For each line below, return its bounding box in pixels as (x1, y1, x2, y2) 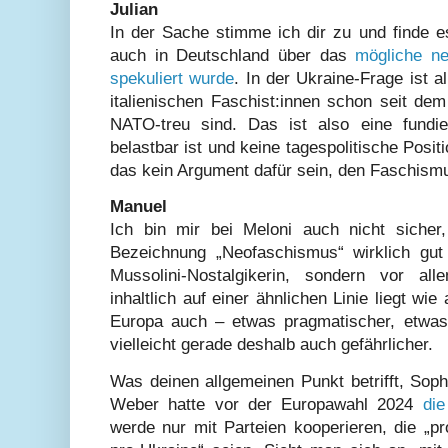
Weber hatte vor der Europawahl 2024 (110, 394, 423, 414)
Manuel (110, 197, 167, 217)
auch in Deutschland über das (110, 46, 356, 66)
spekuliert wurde (110, 69, 235, 89)
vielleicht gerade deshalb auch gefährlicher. (110, 335, 433, 355)
